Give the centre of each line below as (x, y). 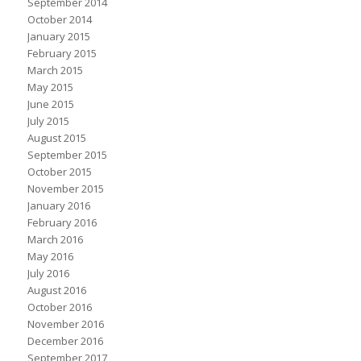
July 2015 (48, 121)
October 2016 (59, 307)
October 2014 (59, 20)
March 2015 (55, 71)
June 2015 (50, 104)
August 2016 (56, 290)
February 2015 (62, 54)
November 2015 (65, 189)
